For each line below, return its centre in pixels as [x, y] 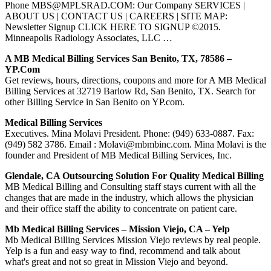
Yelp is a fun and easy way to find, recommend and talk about [122, 250]
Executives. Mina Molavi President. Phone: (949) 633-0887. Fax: [129, 133]
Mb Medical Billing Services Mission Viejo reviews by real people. [133, 240]
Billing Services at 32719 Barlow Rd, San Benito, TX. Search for [130, 91]
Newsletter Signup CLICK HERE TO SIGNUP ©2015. [113, 27]
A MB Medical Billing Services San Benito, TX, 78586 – [118, 58]
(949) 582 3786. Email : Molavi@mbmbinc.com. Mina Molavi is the [135, 144]
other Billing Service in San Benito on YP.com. [95, 102]
